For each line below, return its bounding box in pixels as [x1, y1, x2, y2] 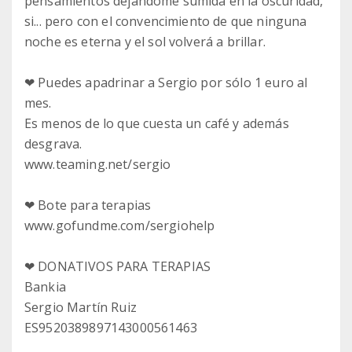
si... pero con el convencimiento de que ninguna [24, 13, 307, 30]
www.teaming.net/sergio [24, 156, 171, 173]
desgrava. [24, 135, 82, 152]
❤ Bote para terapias [24, 196, 152, 214]
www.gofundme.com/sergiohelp [24, 217, 215, 234]
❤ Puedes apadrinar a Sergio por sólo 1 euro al [24, 74, 308, 91]
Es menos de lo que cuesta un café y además [24, 115, 289, 132]
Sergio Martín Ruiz [24, 299, 137, 316]
